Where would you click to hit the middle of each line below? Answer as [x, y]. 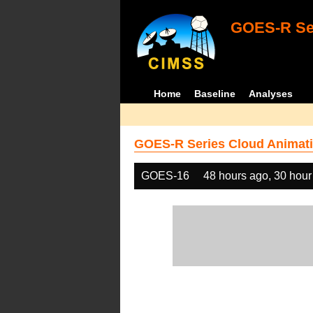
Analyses [271, 94]
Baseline [215, 94]
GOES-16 [165, 176]
